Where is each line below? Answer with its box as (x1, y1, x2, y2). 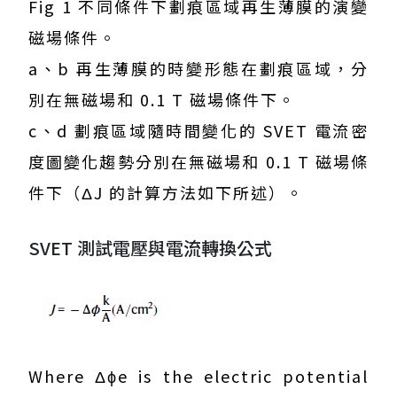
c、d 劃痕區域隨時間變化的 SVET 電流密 (28, 119, 369, 143)
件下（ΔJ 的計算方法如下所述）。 (28, 181, 304, 205)
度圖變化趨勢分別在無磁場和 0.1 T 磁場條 (28, 150, 369, 174)
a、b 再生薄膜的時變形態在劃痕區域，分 (28, 57, 369, 81)
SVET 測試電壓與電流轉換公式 (28, 235, 272, 261)
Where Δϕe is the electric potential (28, 364, 369, 388)
